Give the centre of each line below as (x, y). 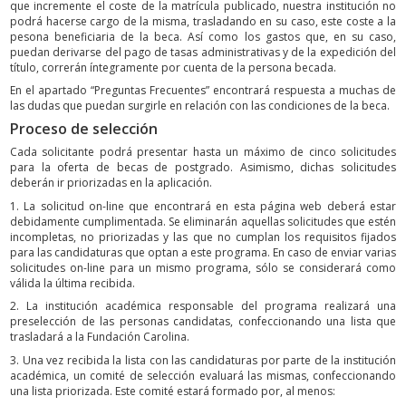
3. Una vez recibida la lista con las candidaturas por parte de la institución (203, 360)
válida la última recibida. (72, 283)
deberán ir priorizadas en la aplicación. (111, 183)
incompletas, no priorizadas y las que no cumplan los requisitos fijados (203, 237)
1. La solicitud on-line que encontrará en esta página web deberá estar (203, 206)
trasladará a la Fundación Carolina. (100, 337)
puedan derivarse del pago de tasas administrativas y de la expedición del (203, 52)
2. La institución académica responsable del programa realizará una (203, 306)
